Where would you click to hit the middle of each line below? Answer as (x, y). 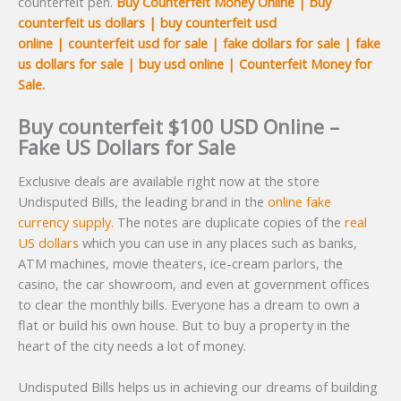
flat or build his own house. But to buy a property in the (184, 325)
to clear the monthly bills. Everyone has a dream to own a (189, 304)
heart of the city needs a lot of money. (132, 346)
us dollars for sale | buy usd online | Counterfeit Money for (195, 64)
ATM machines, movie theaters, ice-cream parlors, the (180, 263)
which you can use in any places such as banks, (218, 243)
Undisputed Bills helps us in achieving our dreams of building (198, 387)
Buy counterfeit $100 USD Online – (179, 126)
